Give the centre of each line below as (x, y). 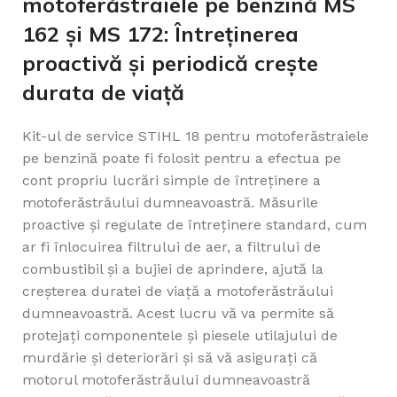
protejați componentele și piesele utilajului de (180, 336)
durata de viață (103, 93)
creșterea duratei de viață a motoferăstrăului (178, 292)
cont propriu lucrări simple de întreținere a (171, 181)
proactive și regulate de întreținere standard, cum (195, 225)
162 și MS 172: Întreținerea (160, 34)
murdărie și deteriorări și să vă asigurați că (170, 358)
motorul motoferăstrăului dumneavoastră (166, 380)
